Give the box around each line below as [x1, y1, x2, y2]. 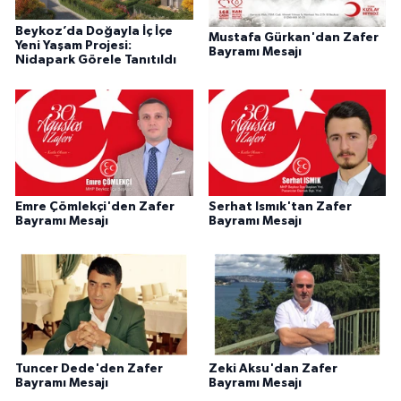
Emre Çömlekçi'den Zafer [15, 200, 175, 214]
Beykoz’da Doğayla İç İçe [15, 24, 173, 38]
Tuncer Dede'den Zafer [15, 363, 163, 376]
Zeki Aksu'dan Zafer [208, 363, 337, 376]
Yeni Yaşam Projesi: [15, 38, 132, 52]
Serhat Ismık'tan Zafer [208, 200, 352, 214]
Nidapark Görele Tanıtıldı [15, 53, 176, 66]
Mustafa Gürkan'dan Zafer [208, 30, 379, 44]
